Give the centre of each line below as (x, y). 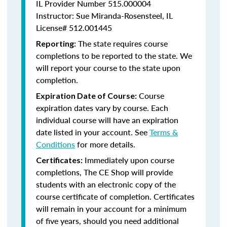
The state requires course (122, 43)
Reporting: (56, 43)
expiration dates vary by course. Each (102, 108)
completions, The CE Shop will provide (104, 172)
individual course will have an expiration (107, 120)
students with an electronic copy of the (106, 184)
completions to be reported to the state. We (114, 55)
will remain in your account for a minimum (111, 209)
